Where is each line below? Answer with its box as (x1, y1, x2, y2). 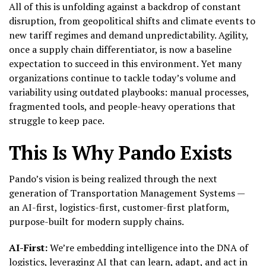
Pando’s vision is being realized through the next (9, 172, 217, 185)
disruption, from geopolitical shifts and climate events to (9, 14, 255, 27)
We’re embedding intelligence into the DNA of (50, 240, 248, 254)
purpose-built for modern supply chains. (9, 214, 184, 228)
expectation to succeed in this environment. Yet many (9, 56, 242, 70)
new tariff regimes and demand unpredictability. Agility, (9, 28, 248, 42)
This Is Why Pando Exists (9, 140, 232, 165)
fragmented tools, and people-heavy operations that (9, 99, 236, 113)
